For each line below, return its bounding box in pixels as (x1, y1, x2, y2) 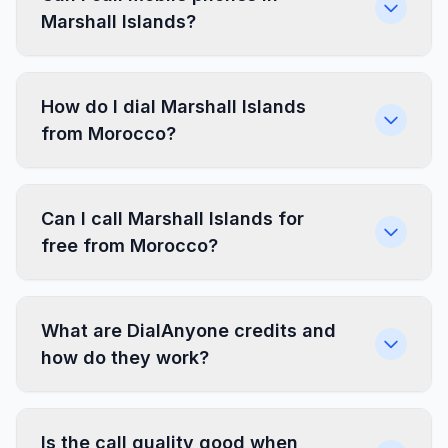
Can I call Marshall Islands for (41, 208, 304, 229)
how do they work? (41, 347, 209, 368)
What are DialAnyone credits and (41, 320, 336, 341)
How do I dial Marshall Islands (41, 96, 306, 117)
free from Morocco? (41, 235, 218, 256)
